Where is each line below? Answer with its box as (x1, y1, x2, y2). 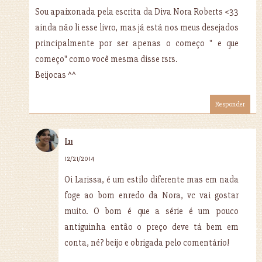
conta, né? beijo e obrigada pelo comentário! (64, 237, 229, 248)
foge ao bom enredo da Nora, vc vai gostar (64, 189, 239, 201)
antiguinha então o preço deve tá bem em (64, 221, 239, 232)
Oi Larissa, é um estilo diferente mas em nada (64, 174, 239, 185)
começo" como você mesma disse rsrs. (35, 53, 177, 64)
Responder (215, 99, 245, 109)
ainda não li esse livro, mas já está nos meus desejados (35, 22, 239, 33)
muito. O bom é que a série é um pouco (64, 205, 239, 216)
